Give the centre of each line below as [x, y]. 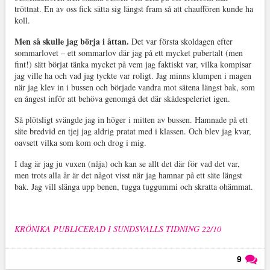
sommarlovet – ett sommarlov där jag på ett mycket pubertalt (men [128, 53]
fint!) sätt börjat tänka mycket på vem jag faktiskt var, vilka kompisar [133, 64]
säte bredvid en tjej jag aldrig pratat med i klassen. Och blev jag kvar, [133, 131]
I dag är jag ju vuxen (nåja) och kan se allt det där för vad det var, [127, 164]
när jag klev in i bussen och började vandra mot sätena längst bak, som [134, 87]
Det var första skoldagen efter [182, 41]
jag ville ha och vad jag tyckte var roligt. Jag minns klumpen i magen [133, 76]
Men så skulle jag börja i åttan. [73, 41]
